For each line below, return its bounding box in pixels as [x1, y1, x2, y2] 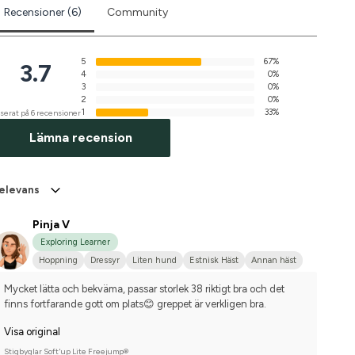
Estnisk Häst [189, 255, 239, 266]
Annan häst [250, 255, 296, 266]
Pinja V [32, 218, 70, 232]
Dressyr [90, 255, 120, 266]
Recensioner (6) [3, 6, 82, 20]
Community [106, 6, 168, 20]
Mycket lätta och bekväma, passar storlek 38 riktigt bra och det [3, 283, 284, 296]
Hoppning [38, 255, 78, 266]
